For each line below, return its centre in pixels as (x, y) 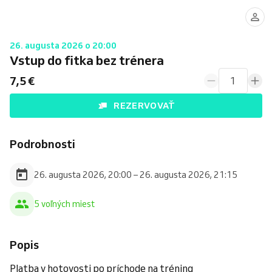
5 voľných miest (64, 204)
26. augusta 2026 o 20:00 (63, 46)
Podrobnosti (42, 144)
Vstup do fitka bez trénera (87, 60)
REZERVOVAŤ (144, 105)
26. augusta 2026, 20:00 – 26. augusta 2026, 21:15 (136, 175)
